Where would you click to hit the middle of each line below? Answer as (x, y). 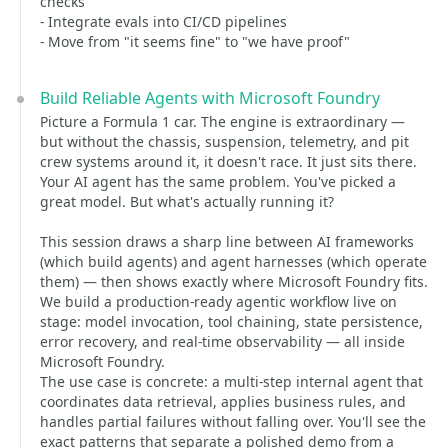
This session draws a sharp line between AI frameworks (227, 241)
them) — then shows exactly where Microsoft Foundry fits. (234, 281)
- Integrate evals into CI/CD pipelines (163, 21)
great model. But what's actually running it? (187, 201)
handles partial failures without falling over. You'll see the (233, 421)
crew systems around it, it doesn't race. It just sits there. (228, 161)
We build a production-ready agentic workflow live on (218, 301)
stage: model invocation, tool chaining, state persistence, (231, 321)
